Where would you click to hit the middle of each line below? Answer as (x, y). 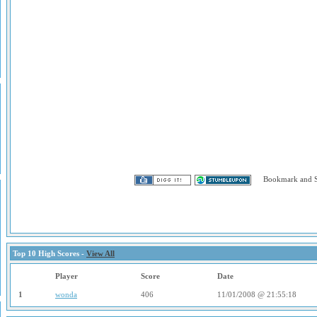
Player (67, 276)
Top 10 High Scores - (50, 253)
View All (100, 253)
